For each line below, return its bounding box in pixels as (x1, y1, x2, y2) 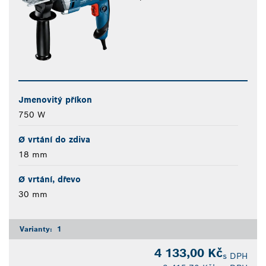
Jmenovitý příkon (18, 94, 92, 106)
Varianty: (20, 224, 55, 234)
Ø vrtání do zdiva (18, 134, 90, 145)
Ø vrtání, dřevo (18, 174, 81, 185)
